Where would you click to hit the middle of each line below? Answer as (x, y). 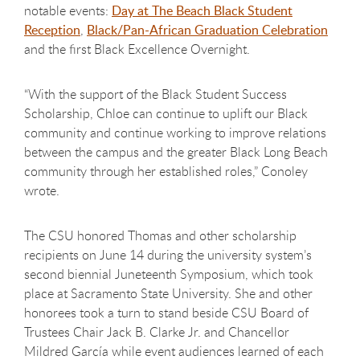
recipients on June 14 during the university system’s (168, 254)
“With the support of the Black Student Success (155, 94)
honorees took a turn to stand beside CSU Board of (166, 312)
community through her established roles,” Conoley (166, 171)
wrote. (42, 190)
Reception (52, 29)
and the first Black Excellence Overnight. (137, 49)
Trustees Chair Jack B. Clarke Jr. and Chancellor (157, 331)
